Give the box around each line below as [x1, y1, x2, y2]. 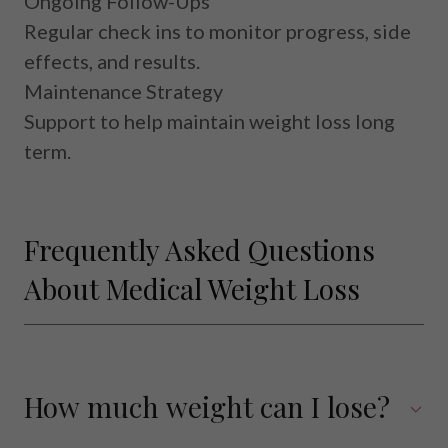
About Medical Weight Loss [24, 269, 360, 307]
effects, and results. [24, 48, 200, 73]
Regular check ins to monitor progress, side [24, 18, 411, 43]
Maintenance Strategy [24, 78, 223, 103]
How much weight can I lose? [24, 387, 390, 425]
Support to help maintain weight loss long [24, 108, 395, 133]
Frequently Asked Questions [24, 230, 375, 268]
